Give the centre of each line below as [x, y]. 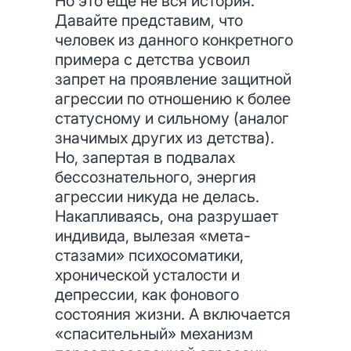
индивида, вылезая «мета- [153, 236]
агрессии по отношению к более [173, 99]
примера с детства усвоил [152, 60]
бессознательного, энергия [156, 177]
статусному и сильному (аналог [172, 118]
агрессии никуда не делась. [157, 197]
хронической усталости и [147, 275]
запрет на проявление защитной [173, 79]
